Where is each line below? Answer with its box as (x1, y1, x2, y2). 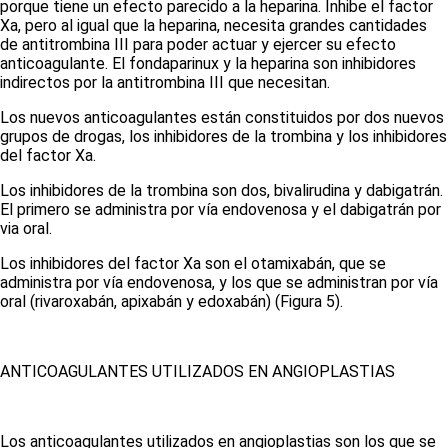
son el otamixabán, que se (205, 254, 386, 273)
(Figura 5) (275, 292, 340, 311)
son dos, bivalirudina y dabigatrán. (208, 181, 443, 200)
